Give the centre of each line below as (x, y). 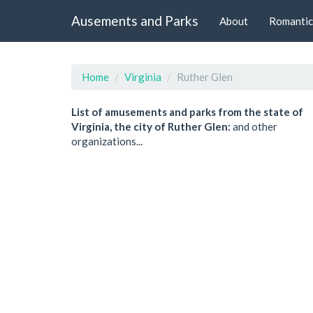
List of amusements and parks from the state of (187, 112)
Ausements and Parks (135, 20)
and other (254, 126)
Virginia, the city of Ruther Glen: (151, 126)
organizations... (107, 141)
